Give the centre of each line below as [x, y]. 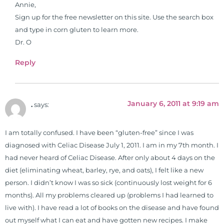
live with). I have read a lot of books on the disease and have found [112, 208]
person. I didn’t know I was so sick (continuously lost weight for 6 [108, 183]
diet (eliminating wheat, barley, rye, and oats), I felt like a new [104, 170]
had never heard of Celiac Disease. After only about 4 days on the [110, 158]
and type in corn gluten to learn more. [77, 30]
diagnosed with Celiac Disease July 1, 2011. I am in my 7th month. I [112, 145]
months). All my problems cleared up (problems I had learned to [109, 195]
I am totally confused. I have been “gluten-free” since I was [99, 133]
